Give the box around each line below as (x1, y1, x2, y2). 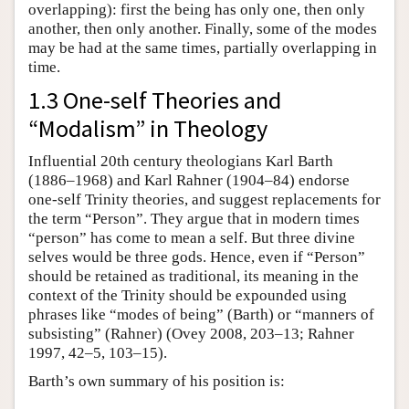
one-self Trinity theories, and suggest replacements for (28, 190, 381, 208)
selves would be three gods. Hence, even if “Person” (28, 247, 365, 266)
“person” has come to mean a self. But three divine (28, 228, 355, 246)
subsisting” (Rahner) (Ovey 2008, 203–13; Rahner (28, 324, 354, 342)
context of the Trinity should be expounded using (28, 286, 347, 304)
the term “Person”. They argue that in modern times (28, 209, 360, 227)
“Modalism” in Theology (28, 112, 267, 143)
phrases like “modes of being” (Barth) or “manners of (28, 305, 374, 323)
